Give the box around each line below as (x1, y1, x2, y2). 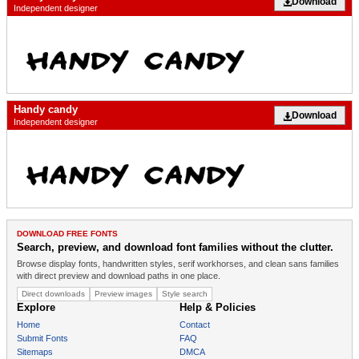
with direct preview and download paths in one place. (17, 270, 220, 280)
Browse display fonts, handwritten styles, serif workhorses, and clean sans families (17, 258, 339, 268)
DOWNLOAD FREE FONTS (17, 228, 118, 238)
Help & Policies (179, 301, 256, 313)
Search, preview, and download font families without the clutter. (17, 240, 333, 253)
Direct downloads (22, 288, 85, 298)
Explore (17, 301, 55, 313)
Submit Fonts (17, 333, 68, 343)
